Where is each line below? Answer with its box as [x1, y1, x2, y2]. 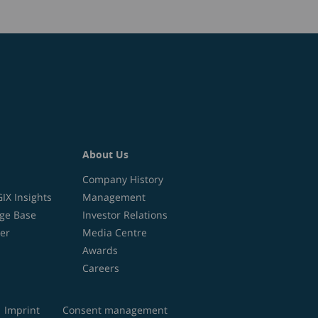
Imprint [4, 303, 40, 317]
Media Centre [82, 226, 147, 239]
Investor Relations [82, 208, 168, 221]
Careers [82, 261, 119, 275]
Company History [82, 172, 163, 186]
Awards [82, 243, 118, 257]
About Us [82, 148, 128, 161]
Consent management [62, 303, 168, 317]
